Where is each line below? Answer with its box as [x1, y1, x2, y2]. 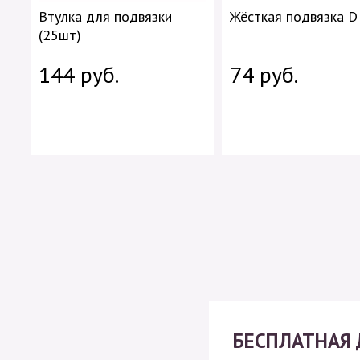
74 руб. [230, 59, 298, 89]
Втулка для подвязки [39, 6, 172, 26]
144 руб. [39, 59, 119, 89]
